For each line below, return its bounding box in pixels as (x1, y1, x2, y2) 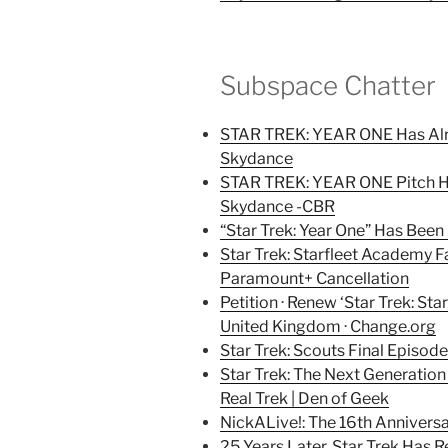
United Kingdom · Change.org (220, 317, 436, 337)
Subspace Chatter (220, 69, 436, 101)
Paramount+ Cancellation (220, 269, 409, 289)
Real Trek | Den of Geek (220, 389, 389, 409)
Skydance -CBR (220, 197, 335, 217)
